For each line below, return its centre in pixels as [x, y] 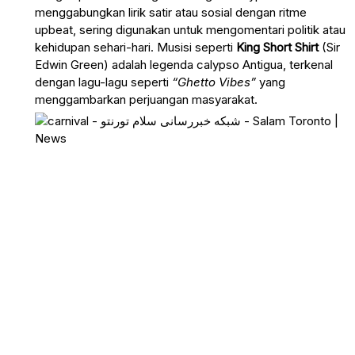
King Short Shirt [277, 47]
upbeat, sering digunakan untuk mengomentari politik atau [190, 29]
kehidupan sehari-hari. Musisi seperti [136, 47]
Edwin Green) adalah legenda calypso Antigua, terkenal [184, 64]
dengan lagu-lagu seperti [103, 82]
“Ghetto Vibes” [214, 82]
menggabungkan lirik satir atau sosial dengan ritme [171, 12]
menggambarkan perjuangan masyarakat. [146, 99]
